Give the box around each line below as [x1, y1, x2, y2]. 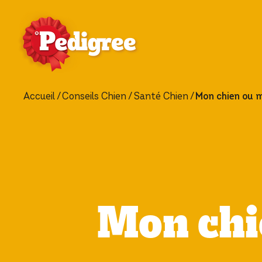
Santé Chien [133, 89, 188, 103]
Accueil [23, 89, 55, 103]
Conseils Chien [62, 89, 127, 103]
